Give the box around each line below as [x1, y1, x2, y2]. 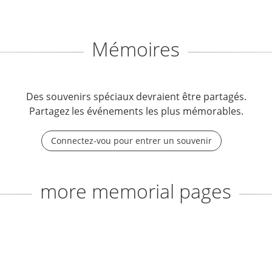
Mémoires [92, 36, 180, 62]
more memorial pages [40, 178, 231, 204]
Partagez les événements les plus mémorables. [29, 104, 243, 118]
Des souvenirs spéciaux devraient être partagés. [25, 90, 246, 103]
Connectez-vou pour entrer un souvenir [51, 135, 212, 146]
